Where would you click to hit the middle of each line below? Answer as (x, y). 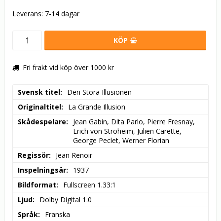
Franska (57, 215)
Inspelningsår (42, 170)
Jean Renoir (74, 155)
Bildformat (37, 185)
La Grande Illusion (97, 107)
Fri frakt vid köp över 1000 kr (68, 68)
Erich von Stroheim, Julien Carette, (127, 131)
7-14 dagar (62, 14)
